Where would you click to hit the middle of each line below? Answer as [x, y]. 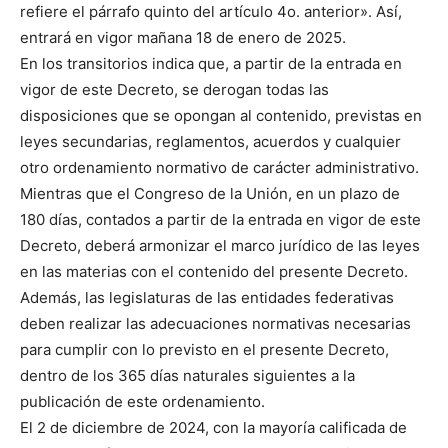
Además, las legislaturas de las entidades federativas [207, 298]
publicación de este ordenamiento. [142, 402]
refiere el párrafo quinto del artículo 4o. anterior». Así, [211, 12]
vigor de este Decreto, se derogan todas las [174, 90]
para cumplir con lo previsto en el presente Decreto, [204, 350]
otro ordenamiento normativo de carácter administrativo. [219, 168]
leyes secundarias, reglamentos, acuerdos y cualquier [210, 142]
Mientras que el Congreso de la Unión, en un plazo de [210, 194]
